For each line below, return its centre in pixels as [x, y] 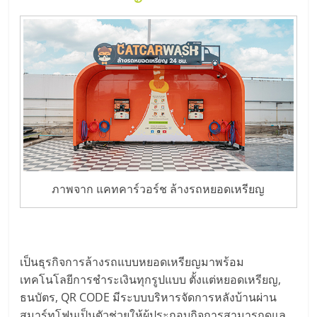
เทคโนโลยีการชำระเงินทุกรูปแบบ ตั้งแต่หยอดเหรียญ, [151, 279]
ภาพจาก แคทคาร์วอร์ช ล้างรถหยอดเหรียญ [158, 189]
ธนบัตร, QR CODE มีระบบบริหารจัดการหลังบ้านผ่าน [149, 297]
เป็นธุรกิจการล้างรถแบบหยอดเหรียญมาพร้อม [132, 261]
